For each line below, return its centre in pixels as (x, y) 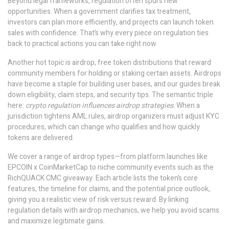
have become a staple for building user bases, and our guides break (114, 84)
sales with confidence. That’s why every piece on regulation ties (108, 33)
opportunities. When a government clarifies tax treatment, (99, 12)
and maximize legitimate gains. (56, 221)
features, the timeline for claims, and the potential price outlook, (109, 189)
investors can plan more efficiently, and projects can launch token (111, 22)
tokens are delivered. (41, 138)
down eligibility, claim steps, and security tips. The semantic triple (110, 95)
